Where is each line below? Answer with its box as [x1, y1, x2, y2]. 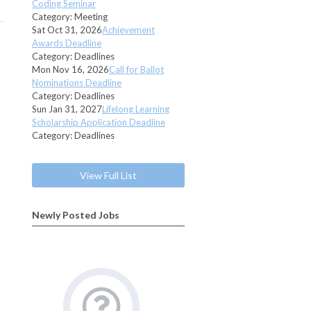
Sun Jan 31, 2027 [32, 103, 102, 115]
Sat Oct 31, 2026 [32, 24, 102, 35]
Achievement [102, 24, 155, 35]
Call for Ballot [109, 63, 164, 75]
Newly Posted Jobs [32, 208, 119, 221]
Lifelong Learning [102, 103, 169, 115]
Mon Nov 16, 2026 [32, 63, 109, 75]
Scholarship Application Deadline [32, 116, 165, 128]
